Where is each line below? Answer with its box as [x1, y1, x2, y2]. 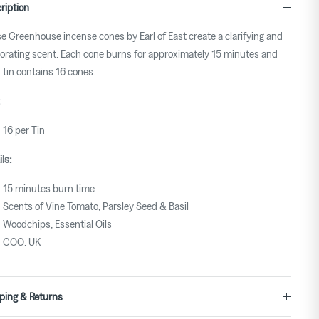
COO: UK [2, 235, 41, 249]
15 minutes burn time [2, 182, 95, 195]
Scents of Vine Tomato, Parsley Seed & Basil [2, 199, 189, 213]
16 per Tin [2, 123, 45, 137]
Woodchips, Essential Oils [2, 217, 112, 231]
